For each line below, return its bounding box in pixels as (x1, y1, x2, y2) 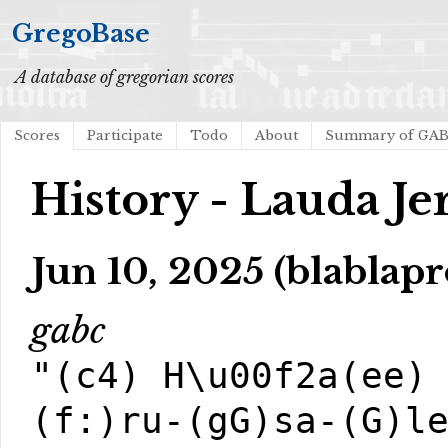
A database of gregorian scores (15, 67, 234, 87)
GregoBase (12, 19, 150, 48)
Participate (87, 127, 163, 144)
